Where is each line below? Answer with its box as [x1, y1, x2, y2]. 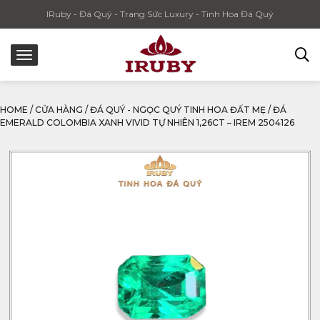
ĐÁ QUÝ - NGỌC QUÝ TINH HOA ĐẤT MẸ [90, 104, 266, 115]
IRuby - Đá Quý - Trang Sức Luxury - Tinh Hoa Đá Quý [46, 9, 274, 19]
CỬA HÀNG [35, 104, 83, 115]
